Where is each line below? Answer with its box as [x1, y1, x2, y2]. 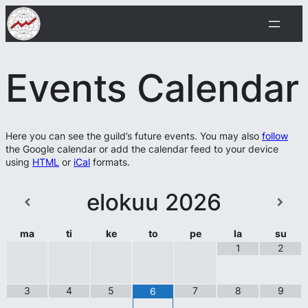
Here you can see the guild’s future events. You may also [5, 130, 262, 142]
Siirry [5, 5, 27, 17]
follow [262, 130, 288, 142]
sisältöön [5, 19, 44, 30]
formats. [90, 156, 130, 168]
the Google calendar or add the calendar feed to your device [5, 143, 278, 155]
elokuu [86, 188, 159, 217]
